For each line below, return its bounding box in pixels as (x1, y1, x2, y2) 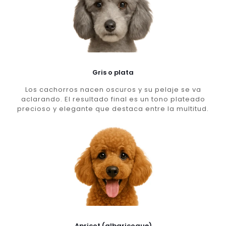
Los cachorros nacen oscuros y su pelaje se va (25, 84, 201, 94)
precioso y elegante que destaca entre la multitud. (17, 103, 209, 114)
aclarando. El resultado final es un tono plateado (21, 94, 205, 104)
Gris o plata (92, 67, 134, 77)
